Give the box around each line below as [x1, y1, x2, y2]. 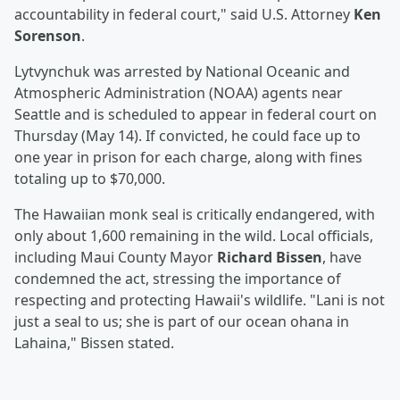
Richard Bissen [217, 247, 322, 268]
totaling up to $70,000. [14, 169, 165, 189]
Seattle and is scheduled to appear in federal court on [14, 104, 377, 125]
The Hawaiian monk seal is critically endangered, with [14, 204, 375, 225]
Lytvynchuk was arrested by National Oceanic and [14, 62, 350, 82]
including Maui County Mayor [14, 247, 217, 268]
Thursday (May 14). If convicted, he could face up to [14, 126, 361, 146]
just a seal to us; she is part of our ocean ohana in [14, 312, 349, 332]
